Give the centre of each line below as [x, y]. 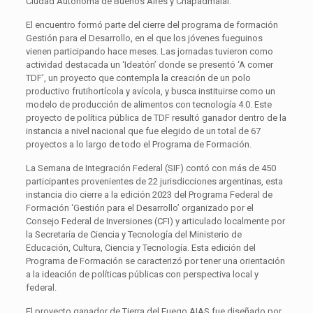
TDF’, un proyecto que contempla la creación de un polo [138, 78]
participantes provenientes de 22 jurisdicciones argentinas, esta [154, 181]
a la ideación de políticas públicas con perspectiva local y [142, 274]
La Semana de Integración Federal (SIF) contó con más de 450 [151, 168]
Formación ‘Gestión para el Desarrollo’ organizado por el [139, 208]
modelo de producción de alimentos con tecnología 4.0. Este [148, 104]
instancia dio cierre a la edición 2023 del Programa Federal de [149, 194]
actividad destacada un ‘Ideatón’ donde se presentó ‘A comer [149, 64]
